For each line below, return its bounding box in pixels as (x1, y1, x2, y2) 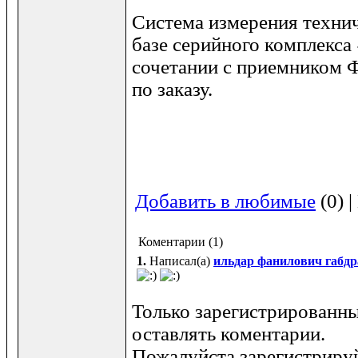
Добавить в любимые (135, 190, 316, 212)
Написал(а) (149, 254, 213, 268)
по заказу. (132, 78, 213, 100)
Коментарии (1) (132, 235, 223, 249)
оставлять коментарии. (132, 323, 325, 344)
